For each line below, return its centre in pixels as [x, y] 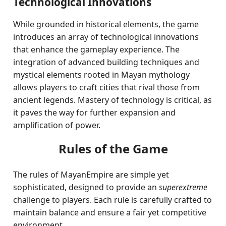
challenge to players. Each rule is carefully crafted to [113, 200]
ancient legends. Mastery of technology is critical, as [113, 100]
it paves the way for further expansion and [95, 112]
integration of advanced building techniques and [106, 62]
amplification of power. [57, 125]
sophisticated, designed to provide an [86, 187]
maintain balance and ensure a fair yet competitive [110, 212]
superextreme [183, 187]
